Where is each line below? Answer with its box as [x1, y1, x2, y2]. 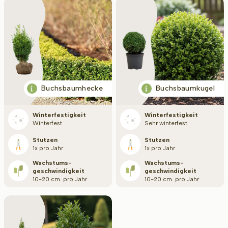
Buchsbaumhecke [41, 83, 103, 93]
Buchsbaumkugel [156, 83, 215, 93]
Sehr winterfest [148, 120, 187, 127]
